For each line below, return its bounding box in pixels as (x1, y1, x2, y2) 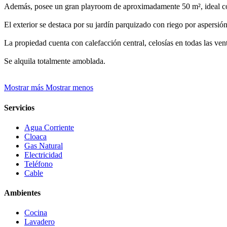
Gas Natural (24, 141, 63, 150)
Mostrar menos (46, 83, 93, 92)
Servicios (4, 103, 34, 112)
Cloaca (24, 132, 47, 141)
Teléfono (24, 159, 53, 168)
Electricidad (24, 150, 62, 159)
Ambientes (4, 188, 41, 198)
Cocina (24, 208, 47, 217)
